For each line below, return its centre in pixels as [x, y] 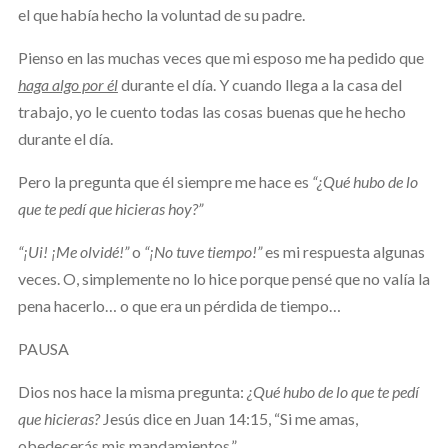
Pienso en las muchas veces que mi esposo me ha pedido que [220, 57]
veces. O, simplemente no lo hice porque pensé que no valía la [223, 278]
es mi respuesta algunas [343, 251]
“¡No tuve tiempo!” [202, 251]
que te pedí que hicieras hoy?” [110, 208]
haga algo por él [67, 84]
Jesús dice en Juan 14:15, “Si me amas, [230, 418]
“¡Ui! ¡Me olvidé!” [73, 251]
